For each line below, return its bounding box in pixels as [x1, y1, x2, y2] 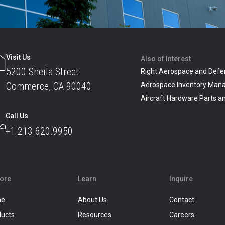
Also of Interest [141, 55, 191, 63]
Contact [169, 196, 195, 204]
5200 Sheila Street [6, 66, 79, 78]
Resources [77, 211, 111, 219]
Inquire [169, 175, 193, 183]
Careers [169, 211, 195, 219]
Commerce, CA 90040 [6, 80, 92, 93]
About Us [77, 196, 107, 204]
